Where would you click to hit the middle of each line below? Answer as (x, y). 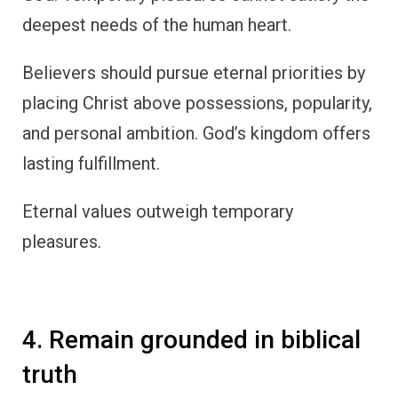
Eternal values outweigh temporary (158, 211)
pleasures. (62, 241)
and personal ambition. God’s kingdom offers (196, 133)
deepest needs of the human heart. (157, 24)
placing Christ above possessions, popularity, (197, 103)
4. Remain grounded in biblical (191, 339)
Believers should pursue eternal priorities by (194, 72)
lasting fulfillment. (91, 163)
